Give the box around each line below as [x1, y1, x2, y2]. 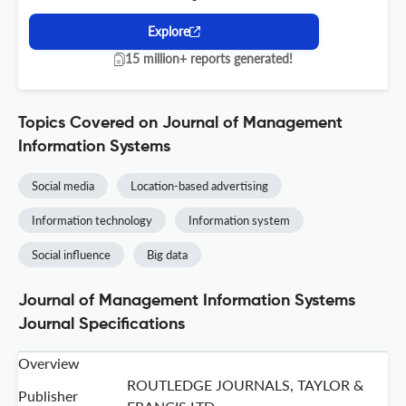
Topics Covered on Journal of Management [18, 115, 343, 132]
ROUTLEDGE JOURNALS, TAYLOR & [127, 376, 363, 394]
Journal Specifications [18, 316, 185, 333]
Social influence [32, 247, 111, 263]
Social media [32, 179, 94, 194]
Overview [18, 354, 80, 372]
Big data [147, 247, 188, 263]
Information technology [32, 213, 152, 228]
